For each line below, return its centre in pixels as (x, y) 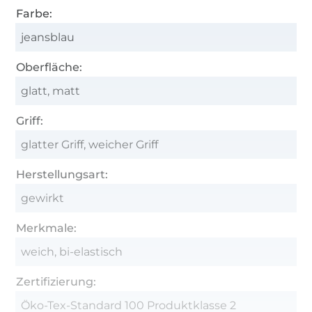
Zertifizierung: (56, 281)
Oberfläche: (49, 67)
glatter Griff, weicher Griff (90, 144)
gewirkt (43, 198)
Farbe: (34, 13)
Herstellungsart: (62, 174)
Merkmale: (47, 228)
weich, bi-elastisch (72, 251)
